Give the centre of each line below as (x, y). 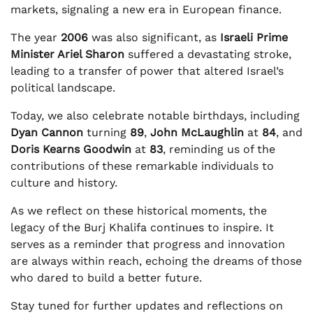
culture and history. (64, 183)
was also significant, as (154, 38)
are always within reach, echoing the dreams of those (156, 261)
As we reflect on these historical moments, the (139, 211)
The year (36, 38)
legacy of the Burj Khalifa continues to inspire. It (142, 228)
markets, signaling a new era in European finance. (146, 10)
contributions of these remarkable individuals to (142, 166)
